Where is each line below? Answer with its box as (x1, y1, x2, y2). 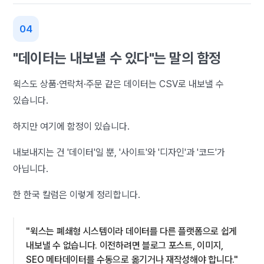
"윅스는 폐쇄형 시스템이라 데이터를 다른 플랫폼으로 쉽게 (26, 225, 237, 237)
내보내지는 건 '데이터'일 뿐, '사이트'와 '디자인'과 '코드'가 (13, 146, 226, 158)
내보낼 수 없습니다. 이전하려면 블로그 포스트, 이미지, (26, 239, 224, 251)
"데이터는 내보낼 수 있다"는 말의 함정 (13, 49, 221, 67)
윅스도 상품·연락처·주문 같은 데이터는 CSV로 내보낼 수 (13, 78, 225, 90)
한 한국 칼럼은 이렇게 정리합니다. (13, 189, 141, 200)
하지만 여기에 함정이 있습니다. (13, 120, 130, 132)
